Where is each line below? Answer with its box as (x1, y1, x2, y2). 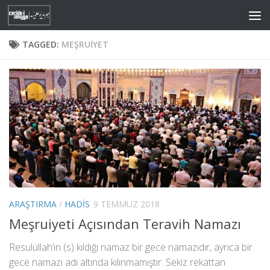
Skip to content (16, 11, 90, 25)
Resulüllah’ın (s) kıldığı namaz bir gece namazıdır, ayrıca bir (9, 240, 253, 254)
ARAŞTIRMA (9, 198, 57, 210)
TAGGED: (22, 39, 61, 50)
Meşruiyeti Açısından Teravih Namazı (9, 215, 241, 233)
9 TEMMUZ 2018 (93, 198, 160, 210)
